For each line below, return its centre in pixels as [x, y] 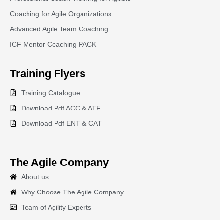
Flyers [70, 74]
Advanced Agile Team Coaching [59, 29]
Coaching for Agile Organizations [61, 14]
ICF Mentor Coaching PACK [53, 44]
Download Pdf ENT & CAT [61, 124]
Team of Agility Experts [56, 207]
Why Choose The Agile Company [72, 192]
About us [35, 177]
